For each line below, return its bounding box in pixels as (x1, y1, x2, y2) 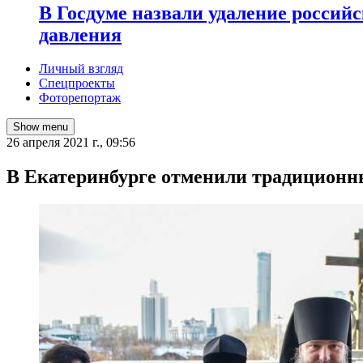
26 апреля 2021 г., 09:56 (6, 135, 135, 150)
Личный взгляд (39, 62, 123, 76)
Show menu (13, 121, 68, 134)
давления (39, 23, 122, 45)
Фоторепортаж (39, 91, 121, 105)
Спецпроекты (39, 76, 115, 91)
